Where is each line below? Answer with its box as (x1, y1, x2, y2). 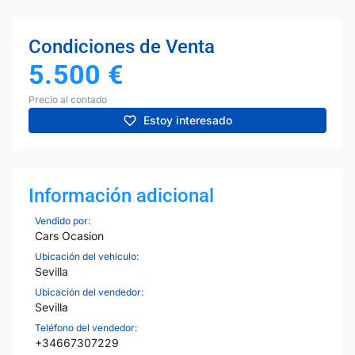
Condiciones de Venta (29, 35, 215, 58)
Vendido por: (35, 214, 90, 227)
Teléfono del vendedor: (35, 321, 137, 334)
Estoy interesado (143, 113, 232, 128)
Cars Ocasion (35, 228, 104, 242)
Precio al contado (29, 93, 107, 105)
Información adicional (29, 184, 214, 207)
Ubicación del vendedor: (35, 285, 143, 298)
